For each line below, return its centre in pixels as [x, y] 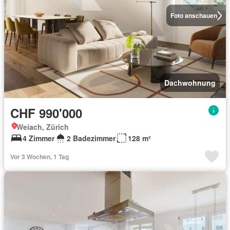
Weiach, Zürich [43, 127]
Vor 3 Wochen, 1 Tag [40, 156]
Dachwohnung [190, 82]
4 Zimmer [39, 138]
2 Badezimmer [91, 138]
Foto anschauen [194, 16]
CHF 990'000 [46, 113]
